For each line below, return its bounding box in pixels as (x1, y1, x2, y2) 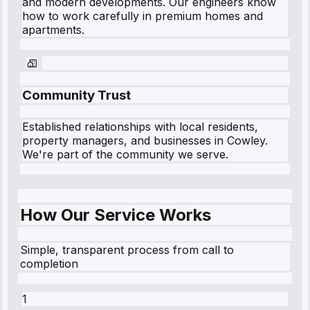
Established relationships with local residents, (22, 120, 258, 134)
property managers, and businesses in (22, 134, 227, 148)
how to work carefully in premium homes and (22, 9, 263, 23)
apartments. (22, 23, 84, 37)
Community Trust (22, 86, 131, 103)
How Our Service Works (20, 205, 211, 226)
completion (20, 257, 78, 271)
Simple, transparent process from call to (20, 243, 234, 257)
